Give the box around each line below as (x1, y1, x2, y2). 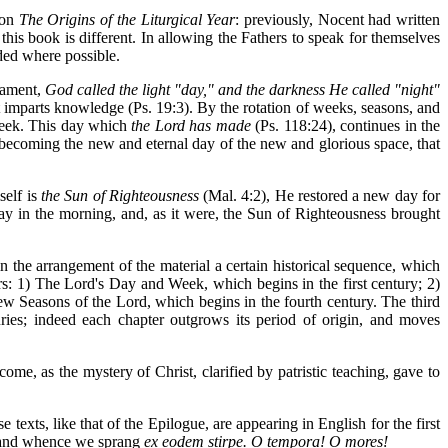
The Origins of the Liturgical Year (18, 11, 236, 28)
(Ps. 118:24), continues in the (250, 117, 441, 134)
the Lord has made (131, 117, 251, 134)
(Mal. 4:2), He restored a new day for (198, 187, 441, 204)
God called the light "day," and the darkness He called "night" (44, 81, 441, 98)
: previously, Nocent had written (235, 11, 441, 28)
